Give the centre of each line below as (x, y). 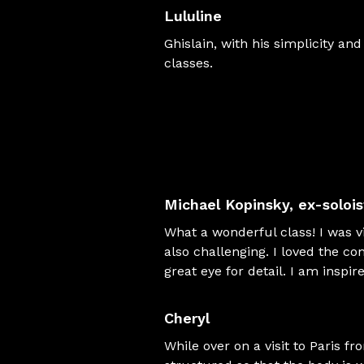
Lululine (193, 16)
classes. (188, 63)
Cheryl (187, 318)
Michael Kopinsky (227, 204)
